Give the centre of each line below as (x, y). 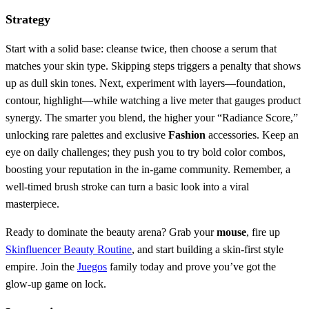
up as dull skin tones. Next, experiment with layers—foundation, (146, 83)
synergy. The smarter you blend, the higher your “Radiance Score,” (152, 118)
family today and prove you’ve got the (191, 267)
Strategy (28, 20)
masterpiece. (32, 204)
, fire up (263, 232)
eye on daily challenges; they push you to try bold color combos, (146, 152)
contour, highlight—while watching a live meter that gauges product (153, 101)
